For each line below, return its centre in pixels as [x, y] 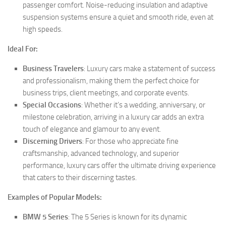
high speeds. [43, 29]
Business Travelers [53, 68]
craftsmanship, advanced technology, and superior [101, 153]
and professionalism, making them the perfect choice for [111, 80]
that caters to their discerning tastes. [80, 177]
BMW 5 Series [45, 217]
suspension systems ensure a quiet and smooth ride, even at [118, 17]
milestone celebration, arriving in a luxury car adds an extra [113, 117]
